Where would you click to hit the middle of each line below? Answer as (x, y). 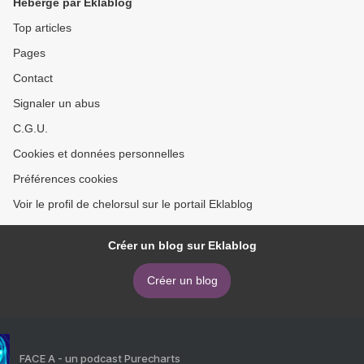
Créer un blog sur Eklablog (182, 245)
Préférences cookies (65, 179)
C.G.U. (30, 128)
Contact (33, 78)
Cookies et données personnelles (99, 154)
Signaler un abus (56, 103)
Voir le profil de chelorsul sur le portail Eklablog (133, 204)
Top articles (42, 28)
